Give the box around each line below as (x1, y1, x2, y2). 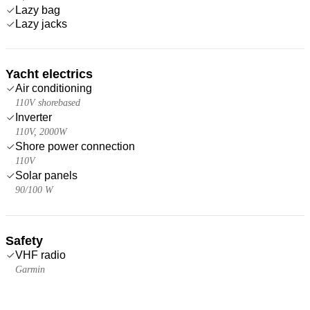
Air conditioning (15, 82, 92, 94)
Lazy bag (15, 3, 60, 16)
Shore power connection (15, 140, 135, 152)
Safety (6, 233, 43, 248)
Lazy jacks (15, 17, 67, 30)
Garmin (15, 264, 45, 275)
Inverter (15, 111, 52, 123)
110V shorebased (15, 97, 80, 108)
